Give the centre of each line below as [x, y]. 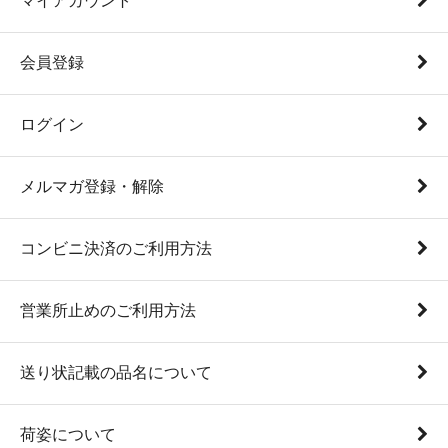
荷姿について [68, 434]
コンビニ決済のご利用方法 [116, 248]
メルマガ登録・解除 [92, 186]
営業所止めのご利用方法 [108, 310]
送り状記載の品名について [116, 372]
